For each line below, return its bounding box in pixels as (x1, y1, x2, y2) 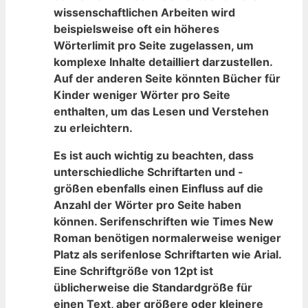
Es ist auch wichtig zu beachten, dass (54, 148, 254, 162)
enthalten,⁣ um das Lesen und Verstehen (54, 104, 269, 118)
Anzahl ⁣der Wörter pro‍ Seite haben (54, 197, 241, 212)
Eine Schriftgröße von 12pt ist (54, 263, 213, 278)
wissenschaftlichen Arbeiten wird (54, 5, 235, 19)
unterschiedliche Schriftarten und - (54, 164, 243, 179)
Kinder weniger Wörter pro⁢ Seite (54, 87, 230, 102)
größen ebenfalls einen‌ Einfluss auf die (54, 181, 263, 195)
